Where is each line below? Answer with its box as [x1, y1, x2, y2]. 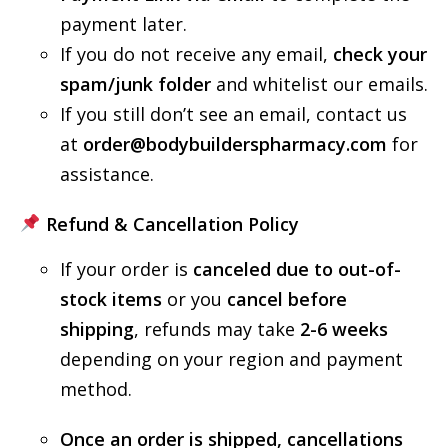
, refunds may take [134, 316, 300, 341]
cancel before [227, 286, 347, 311]
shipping [60, 316, 134, 341]
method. [60, 376, 132, 401]
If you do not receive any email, [60, 41, 333, 66]
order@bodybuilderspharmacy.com [83, 131, 387, 156]
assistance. [60, 161, 154, 186]
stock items [60, 286, 162, 311]
